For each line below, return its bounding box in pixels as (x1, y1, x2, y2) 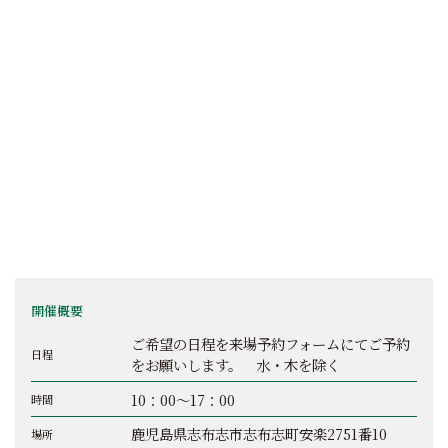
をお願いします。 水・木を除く (131, 353, 340, 375)
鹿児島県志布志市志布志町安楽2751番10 (131, 423, 387, 445)
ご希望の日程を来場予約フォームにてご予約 (131, 332, 410, 354)
